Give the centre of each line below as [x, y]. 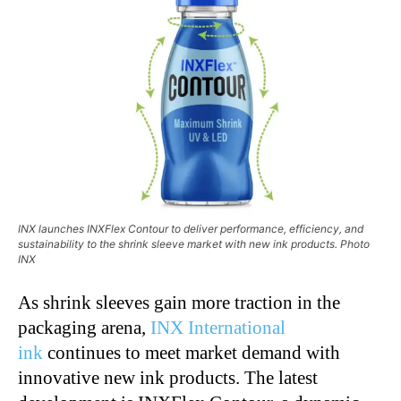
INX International [218, 327]
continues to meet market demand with [192, 352]
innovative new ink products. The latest [168, 377]
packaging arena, [84, 327]
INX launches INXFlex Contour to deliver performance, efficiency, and [191, 228]
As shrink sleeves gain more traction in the [179, 302]
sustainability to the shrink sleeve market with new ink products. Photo [194, 243]
